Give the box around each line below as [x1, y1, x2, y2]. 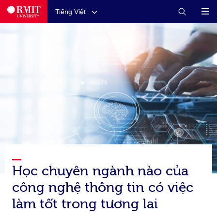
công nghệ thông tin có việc [12, 177, 193, 195]
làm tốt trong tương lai [12, 193, 158, 211]
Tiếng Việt [55, 8, 86, 15]
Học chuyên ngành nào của [12, 160, 188, 178]
